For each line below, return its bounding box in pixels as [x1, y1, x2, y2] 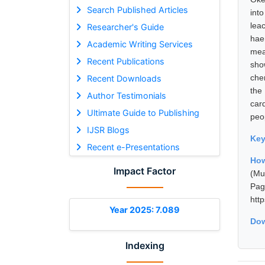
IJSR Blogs [86, 124, 130, 135]
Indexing [125, 239, 164, 251]
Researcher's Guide [86, 21, 164, 32]
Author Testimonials [86, 90, 166, 101]
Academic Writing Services [86, 38, 193, 49]
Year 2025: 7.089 [109, 204, 180, 215]
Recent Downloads [86, 73, 161, 83]
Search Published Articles [86, 4, 188, 15]
